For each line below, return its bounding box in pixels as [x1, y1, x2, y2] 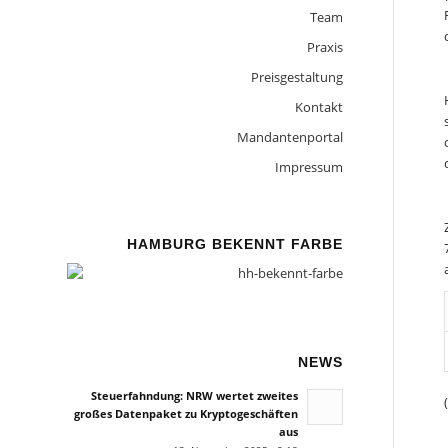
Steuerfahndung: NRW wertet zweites [90, 388, 298, 404]
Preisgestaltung [250, 68, 343, 86]
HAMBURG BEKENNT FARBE [126, 236, 343, 252]
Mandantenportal [236, 128, 343, 146]
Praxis [306, 38, 343, 56]
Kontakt [294, 98, 343, 116]
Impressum [274, 158, 343, 176]
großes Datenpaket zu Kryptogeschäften [73, 406, 298, 422]
